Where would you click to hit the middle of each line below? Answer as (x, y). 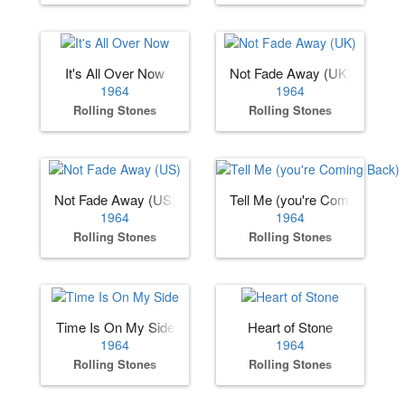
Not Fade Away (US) (115, 200)
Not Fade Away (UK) (291, 72)
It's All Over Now (115, 72)
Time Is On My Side (115, 326)
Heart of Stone (290, 326)
